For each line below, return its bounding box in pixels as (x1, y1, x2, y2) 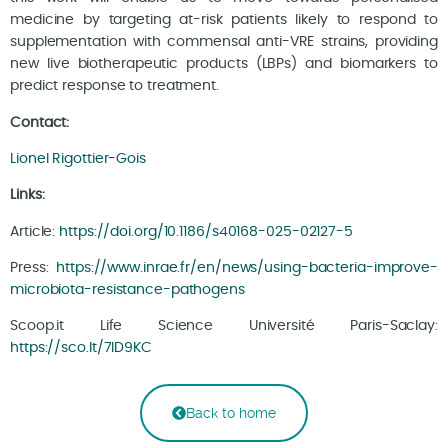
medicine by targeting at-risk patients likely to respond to (10, 13, 438, 28)
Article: (10, 224, 60, 239)
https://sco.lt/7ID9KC (10, 341, 152, 356)
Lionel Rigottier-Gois (10, 151, 146, 166)
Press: (10, 261, 57, 276)
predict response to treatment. (10, 79, 219, 94)
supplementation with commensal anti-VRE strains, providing (10, 35, 438, 50)
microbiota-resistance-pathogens (10, 283, 245, 298)
